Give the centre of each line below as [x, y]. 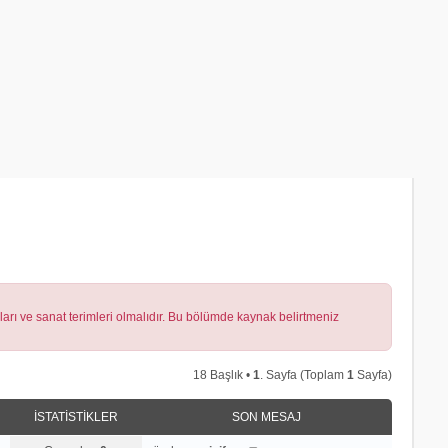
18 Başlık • [223, 374]
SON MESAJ [267, 416]
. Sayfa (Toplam [304, 374]
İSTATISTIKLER [75, 416]
